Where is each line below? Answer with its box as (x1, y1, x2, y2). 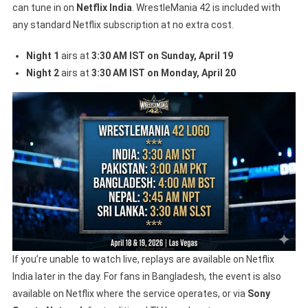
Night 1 (25, 50, 59, 62)
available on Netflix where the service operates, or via (12, 287, 247, 299)
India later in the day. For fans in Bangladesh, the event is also (12, 270, 281, 282)
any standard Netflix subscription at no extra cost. (12, 19, 234, 31)
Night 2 (25, 67, 59, 79)
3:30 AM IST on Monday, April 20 (91, 67, 236, 79)
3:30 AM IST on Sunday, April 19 (91, 50, 233, 62)
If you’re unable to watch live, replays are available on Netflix (12, 253, 274, 265)
